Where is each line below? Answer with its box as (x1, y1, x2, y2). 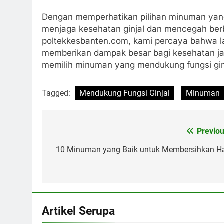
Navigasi (51, 126, 98, 141)
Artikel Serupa (42, 203, 115, 218)
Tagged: (42, 88, 72, 98)
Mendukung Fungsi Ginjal (79, 88, 170, 98)
